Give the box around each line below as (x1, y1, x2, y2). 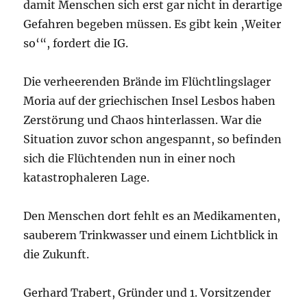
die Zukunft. (23, 247, 90, 261)
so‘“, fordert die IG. (23, 36, 129, 50)
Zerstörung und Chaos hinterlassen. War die (23, 112, 262, 127)
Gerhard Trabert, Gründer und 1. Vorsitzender (23, 285, 271, 299)
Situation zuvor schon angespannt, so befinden (23, 132, 282, 146)
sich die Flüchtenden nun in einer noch (23, 151, 236, 165)
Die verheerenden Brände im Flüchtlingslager (23, 74, 271, 88)
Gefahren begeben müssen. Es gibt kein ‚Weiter (23, 16, 282, 31)
